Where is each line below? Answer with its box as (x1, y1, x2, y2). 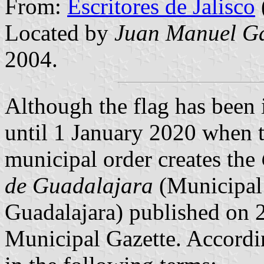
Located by (5, 19, 114, 45)
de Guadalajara (5, 172, 153, 198)
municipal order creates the (5, 146, 261, 171)
